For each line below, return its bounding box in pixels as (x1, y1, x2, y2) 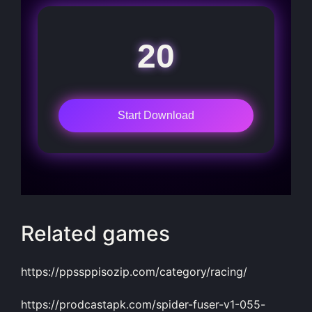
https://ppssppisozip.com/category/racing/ (21, 264, 247, 279)
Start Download (118, 109, 194, 121)
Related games (21, 221, 170, 247)
